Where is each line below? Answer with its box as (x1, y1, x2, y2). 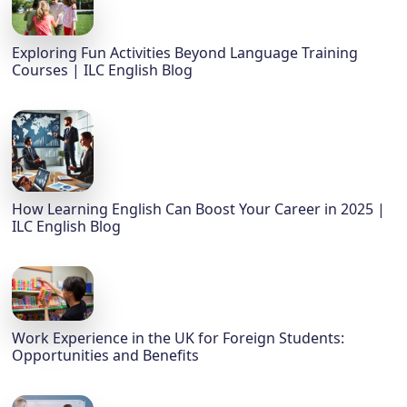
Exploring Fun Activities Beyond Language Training (12, 43, 359, 64)
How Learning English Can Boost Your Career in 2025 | (12, 199, 386, 220)
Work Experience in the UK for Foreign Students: (12, 328, 345, 349)
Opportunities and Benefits (12, 345, 200, 366)
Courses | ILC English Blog (12, 60, 194, 81)
